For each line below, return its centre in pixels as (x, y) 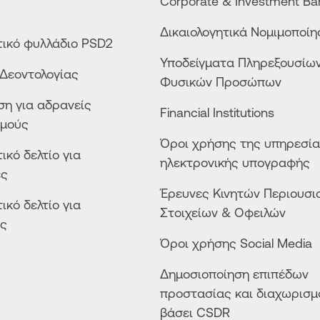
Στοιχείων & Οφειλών (223, 212)
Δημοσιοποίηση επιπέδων (234, 274)
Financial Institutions (217, 112)
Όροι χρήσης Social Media (236, 243)
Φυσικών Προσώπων (221, 82)
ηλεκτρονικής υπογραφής (235, 162)
